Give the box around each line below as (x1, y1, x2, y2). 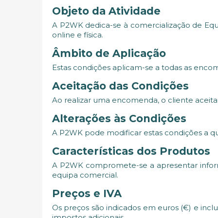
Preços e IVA (52, 187, 122, 200)
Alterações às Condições (52, 112, 186, 125)
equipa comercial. (52, 170, 118, 180)
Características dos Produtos (52, 145, 210, 157)
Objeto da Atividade (52, 4, 161, 17)
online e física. (52, 30, 103, 39)
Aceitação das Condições (52, 79, 189, 92)
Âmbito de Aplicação (52, 47, 166, 59)
